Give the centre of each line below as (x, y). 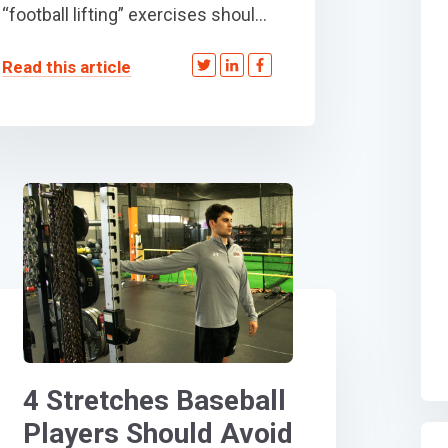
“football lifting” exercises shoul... (135, 14)
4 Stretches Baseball (155, 400)
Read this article (67, 66)
